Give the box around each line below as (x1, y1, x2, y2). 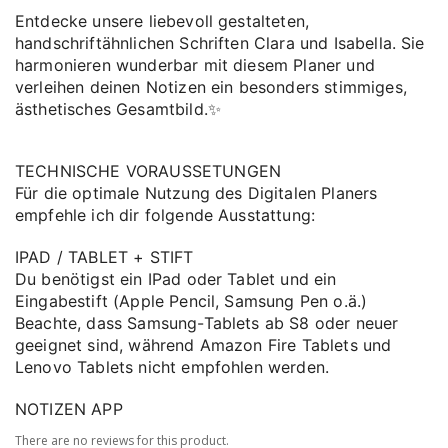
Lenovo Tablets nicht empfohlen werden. (15, 357, 330, 377)
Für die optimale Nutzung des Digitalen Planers (15, 183, 378, 203)
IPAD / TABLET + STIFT (15, 247, 194, 267)
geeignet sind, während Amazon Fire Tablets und (15, 335, 392, 355)
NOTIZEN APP (15, 399, 123, 419)
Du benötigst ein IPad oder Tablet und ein (15, 269, 337, 289)
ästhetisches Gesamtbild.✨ (15, 99, 222, 119)
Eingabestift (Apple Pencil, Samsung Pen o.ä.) (15, 291, 368, 311)
